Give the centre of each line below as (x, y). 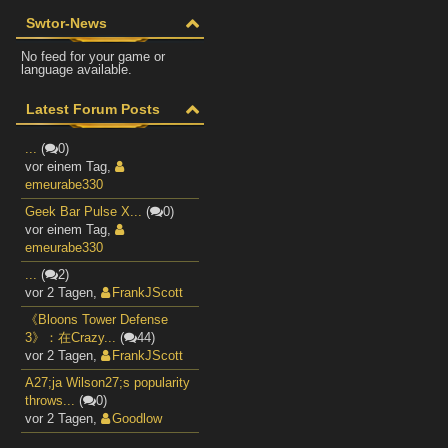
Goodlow (137, 418)
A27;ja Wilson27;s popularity (107, 382)
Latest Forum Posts (93, 109)
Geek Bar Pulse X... (83, 211)
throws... (50, 400)
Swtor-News (66, 23)
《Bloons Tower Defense (96, 319)
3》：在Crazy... (70, 337)
